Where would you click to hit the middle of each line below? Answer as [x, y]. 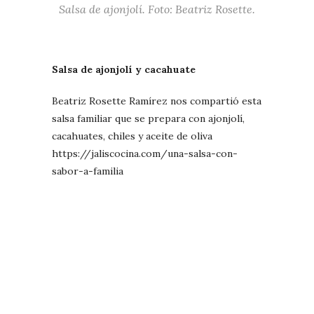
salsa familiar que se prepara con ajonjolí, [148, 118]
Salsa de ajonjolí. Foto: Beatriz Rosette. [157, 9]
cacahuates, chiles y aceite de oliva [132, 136]
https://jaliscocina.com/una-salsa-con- [145, 153]
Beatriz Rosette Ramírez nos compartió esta [157, 101]
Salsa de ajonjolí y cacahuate [124, 69]
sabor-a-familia [88, 171]
